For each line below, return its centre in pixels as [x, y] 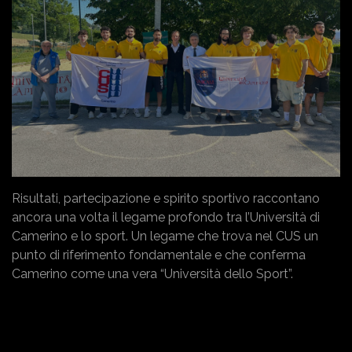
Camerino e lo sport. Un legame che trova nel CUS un [165, 236]
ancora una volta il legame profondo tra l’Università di [166, 218]
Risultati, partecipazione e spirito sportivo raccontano [166, 199]
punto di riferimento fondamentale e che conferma [159, 255]
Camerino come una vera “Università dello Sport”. [152, 274]
